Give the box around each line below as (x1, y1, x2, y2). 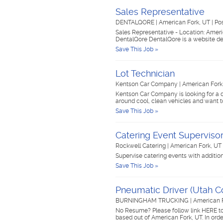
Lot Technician (115, 68, 175, 79)
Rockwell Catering (115, 142, 167, 149)
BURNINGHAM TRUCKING (115, 197, 190, 204)
